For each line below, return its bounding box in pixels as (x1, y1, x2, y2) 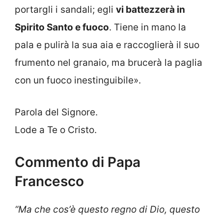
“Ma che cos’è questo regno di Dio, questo (15, 204, 200, 216)
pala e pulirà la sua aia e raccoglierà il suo (15, 39, 199, 51)
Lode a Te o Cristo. (15, 124, 97, 136)
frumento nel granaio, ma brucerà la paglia (15, 57, 202, 69)
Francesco (15, 173, 84, 190)
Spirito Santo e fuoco (15, 22, 109, 33)
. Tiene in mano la (109, 22, 186, 33)
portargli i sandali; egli (15, 4, 116, 16)
